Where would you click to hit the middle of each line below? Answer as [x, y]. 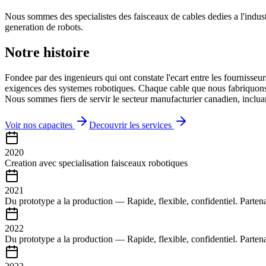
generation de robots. [44, 27]
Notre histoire [47, 52]
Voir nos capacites [39, 125]
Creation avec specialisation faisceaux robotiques [96, 163]
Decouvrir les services [130, 125]
